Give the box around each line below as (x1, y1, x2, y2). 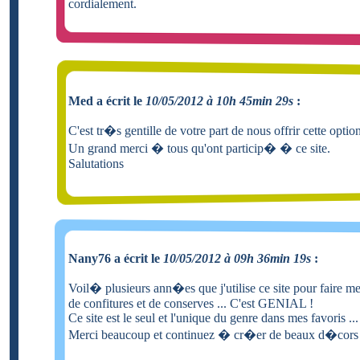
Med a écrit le (68, 93, 145, 108)
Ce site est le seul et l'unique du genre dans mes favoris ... (68, 310, 358, 325)
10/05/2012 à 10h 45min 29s (145, 93, 293, 108)
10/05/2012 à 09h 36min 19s (163, 251, 311, 265)
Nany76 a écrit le (68, 251, 163, 265)
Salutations (68, 156, 124, 170)
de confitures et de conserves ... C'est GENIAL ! (68, 296, 313, 310)
